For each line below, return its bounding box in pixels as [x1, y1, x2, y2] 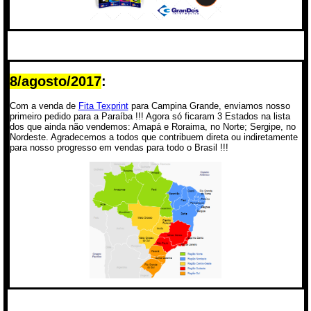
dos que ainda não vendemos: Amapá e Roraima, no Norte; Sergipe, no [9, 121, 296, 132]
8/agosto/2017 [9, 73, 101, 89]
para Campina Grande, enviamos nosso [128, 100, 290, 111]
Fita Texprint [78, 100, 128, 111]
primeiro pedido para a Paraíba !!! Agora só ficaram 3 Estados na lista [9, 110, 290, 121]
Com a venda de [9, 100, 78, 111]
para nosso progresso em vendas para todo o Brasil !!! [9, 142, 228, 153]
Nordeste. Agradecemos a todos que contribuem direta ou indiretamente [9, 131, 298, 142]
